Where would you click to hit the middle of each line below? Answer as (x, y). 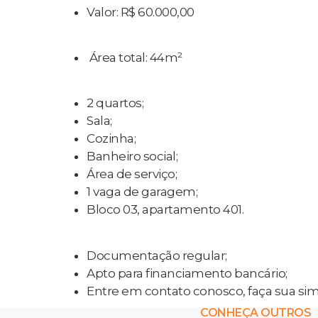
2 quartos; (115, 103)
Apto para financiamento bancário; (187, 273)
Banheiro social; (132, 157)
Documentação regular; (157, 255)
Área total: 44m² (135, 57)
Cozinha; (111, 139)
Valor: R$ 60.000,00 (141, 12)
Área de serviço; (132, 174)
